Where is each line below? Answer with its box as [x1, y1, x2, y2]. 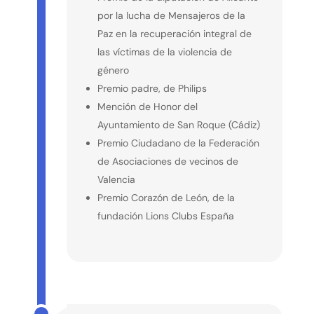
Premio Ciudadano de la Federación [97, 136, 259, 149]
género [97, 63, 129, 76]
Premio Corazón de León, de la [97, 191, 235, 204]
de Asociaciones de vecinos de [97, 154, 238, 168]
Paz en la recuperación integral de [97, 27, 252, 40]
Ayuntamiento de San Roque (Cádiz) [97, 118, 260, 131]
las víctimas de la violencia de [97, 45, 232, 58]
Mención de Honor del [97, 100, 198, 113]
